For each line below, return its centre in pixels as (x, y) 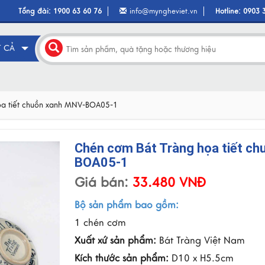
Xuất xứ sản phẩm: (115, 241)
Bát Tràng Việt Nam (200, 241)
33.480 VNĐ (167, 182)
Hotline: (230, 11)
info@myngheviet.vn (164, 11)
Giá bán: (101, 182)
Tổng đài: (36, 11)
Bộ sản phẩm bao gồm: (126, 205)
